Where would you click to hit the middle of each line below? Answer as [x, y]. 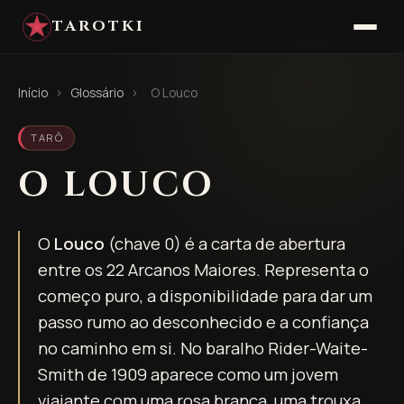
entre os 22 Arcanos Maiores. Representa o [203, 269]
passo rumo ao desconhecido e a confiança [203, 321]
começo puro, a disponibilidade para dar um [205, 295]
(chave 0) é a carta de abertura [225, 243]
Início [33, 93]
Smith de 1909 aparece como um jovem [188, 374]
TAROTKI [99, 26]
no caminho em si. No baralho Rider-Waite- [203, 348]
